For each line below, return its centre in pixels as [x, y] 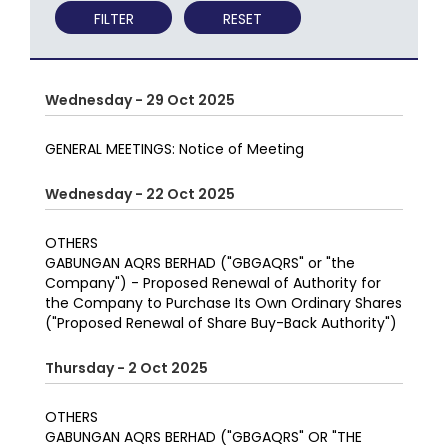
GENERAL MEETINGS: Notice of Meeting [174, 149]
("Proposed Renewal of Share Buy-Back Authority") [221, 323]
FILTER [113, 19]
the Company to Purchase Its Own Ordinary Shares [223, 303]
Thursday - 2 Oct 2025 [126, 368]
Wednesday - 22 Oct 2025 [140, 194]
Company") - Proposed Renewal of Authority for [213, 283]
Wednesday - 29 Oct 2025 [140, 100]
